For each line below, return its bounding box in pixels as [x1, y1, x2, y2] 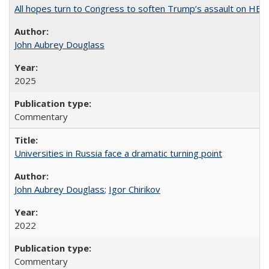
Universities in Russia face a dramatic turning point [14, 147, 222, 159]
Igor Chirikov [109, 183, 160, 195]
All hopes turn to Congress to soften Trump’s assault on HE [14, 2, 261, 14]
